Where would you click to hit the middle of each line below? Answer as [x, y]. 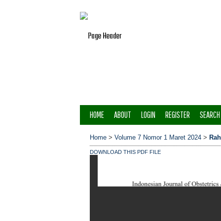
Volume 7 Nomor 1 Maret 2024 [158, 137]
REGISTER [178, 115]
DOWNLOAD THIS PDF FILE [125, 152]
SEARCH [210, 115]
